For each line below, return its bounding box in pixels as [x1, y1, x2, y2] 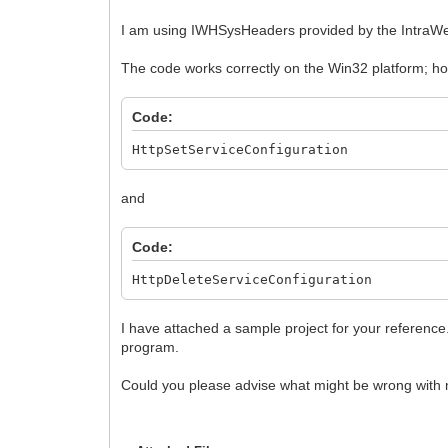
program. [121, 338, 184, 355]
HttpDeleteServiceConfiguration [132, 271, 373, 287]
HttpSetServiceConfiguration [132, 141, 349, 157]
